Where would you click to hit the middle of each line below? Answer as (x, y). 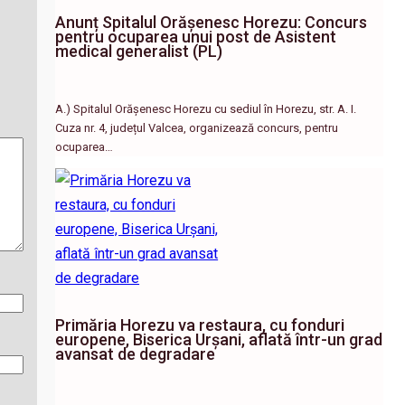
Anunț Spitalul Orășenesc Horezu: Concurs (212, 23)
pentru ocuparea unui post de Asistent (196, 37)
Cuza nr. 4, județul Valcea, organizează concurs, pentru (197, 128)
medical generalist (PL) (139, 52)
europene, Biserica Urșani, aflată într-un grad (219, 339)
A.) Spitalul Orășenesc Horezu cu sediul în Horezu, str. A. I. (206, 109)
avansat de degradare (136, 353)
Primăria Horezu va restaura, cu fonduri (200, 325)
